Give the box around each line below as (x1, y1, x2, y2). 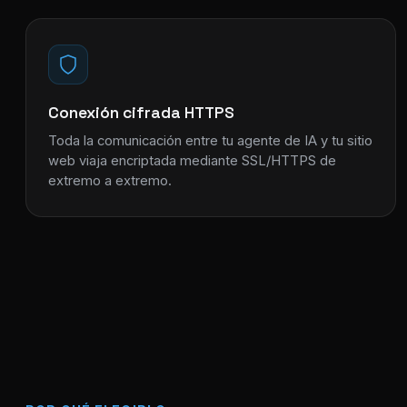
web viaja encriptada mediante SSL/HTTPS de (48, 152, 336, 169)
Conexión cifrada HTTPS (48, 102, 234, 123)
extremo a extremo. (48, 172, 172, 189)
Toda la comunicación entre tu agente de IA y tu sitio (48, 132, 372, 149)
